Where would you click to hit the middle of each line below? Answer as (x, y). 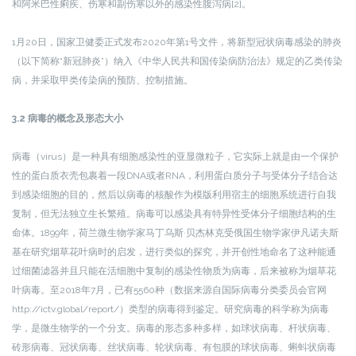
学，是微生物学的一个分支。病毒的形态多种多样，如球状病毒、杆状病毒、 (174, 328)
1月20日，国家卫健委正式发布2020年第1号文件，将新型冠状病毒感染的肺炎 (177, 42)
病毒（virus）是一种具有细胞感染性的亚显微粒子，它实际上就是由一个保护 (175, 157)
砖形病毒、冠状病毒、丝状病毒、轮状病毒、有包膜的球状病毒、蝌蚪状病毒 (174, 347)
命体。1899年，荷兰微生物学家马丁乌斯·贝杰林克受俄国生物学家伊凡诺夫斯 (175, 233)
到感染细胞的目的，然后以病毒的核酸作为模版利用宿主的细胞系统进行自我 (174, 195)
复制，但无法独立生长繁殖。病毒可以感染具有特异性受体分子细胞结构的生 (174, 214)
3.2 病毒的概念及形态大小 (68, 118)
